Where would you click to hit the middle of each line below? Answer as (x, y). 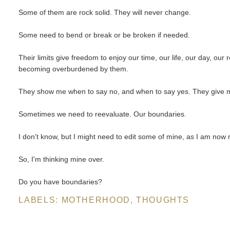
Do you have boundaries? (61, 182)
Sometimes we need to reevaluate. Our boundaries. (103, 114)
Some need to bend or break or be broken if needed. (104, 35)
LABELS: (40, 199)
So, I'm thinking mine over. (62, 159)
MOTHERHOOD (96, 199)
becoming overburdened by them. (74, 69)
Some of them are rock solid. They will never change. (105, 13)
